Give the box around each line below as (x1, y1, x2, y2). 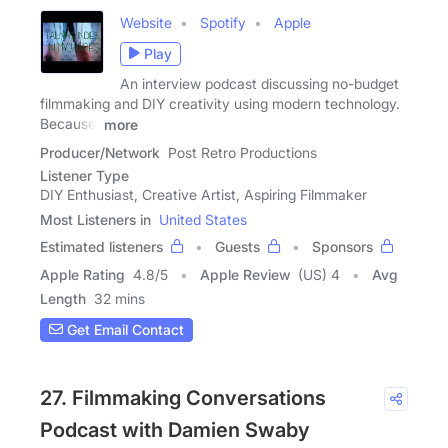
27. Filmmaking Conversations (40, 385, 326, 410)
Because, (40, 114, 100, 132)
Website (120, 13, 172, 31)
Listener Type (40, 166, 129, 184)
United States (159, 210, 247, 228)
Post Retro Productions (168, 143, 317, 161)
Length (40, 289, 86, 307)
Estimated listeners (40, 237, 163, 255)
